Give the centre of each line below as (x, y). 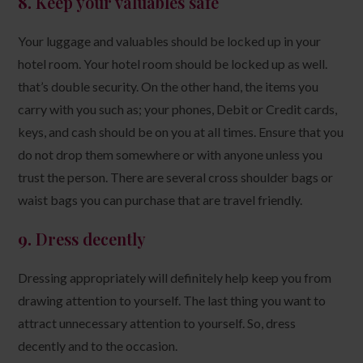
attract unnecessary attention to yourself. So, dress (157, 322)
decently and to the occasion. (98, 345)
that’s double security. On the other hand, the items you (169, 86)
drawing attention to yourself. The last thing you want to (172, 300)
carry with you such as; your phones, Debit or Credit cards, (178, 109)
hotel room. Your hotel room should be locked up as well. (173, 63)
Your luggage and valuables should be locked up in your (170, 41)
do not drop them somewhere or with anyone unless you (171, 154)
